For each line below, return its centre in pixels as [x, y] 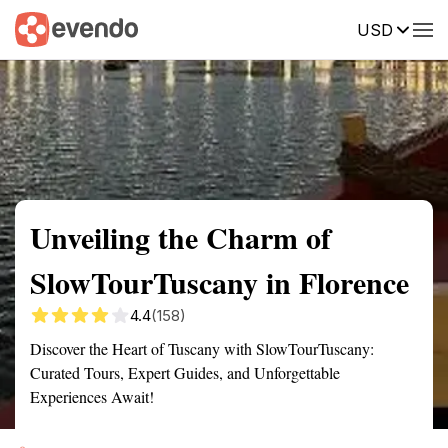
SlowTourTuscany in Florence [219, 282]
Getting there [207, 28]
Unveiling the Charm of [180, 237]
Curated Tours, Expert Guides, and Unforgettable [185, 372]
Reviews [413, 28]
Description [317, 28]
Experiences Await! [92, 396]
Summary [45, 28]
